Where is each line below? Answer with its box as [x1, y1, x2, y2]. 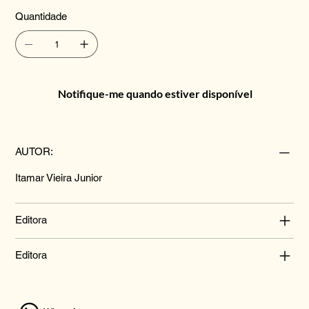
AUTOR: [15, 145, 54, 157]
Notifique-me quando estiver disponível [58, 86, 252, 100]
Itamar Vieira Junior [15, 171, 103, 183]
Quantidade [15, 10, 68, 22]
